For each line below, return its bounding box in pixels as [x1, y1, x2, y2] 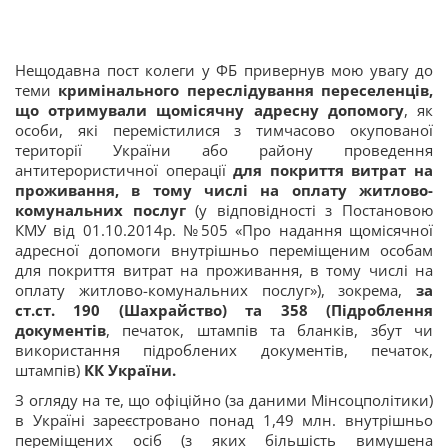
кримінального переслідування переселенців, [58, 80, 434, 100]
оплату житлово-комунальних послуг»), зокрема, [15, 280, 416, 300]
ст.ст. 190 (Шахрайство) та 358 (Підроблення [15, 300, 433, 320]
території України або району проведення [15, 140, 433, 160]
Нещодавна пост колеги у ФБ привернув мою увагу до [15, 60, 433, 80]
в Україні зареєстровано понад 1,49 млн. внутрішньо [15, 410, 433, 430]
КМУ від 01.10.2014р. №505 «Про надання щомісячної [15, 220, 433, 240]
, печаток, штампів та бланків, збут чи [106, 320, 433, 340]
